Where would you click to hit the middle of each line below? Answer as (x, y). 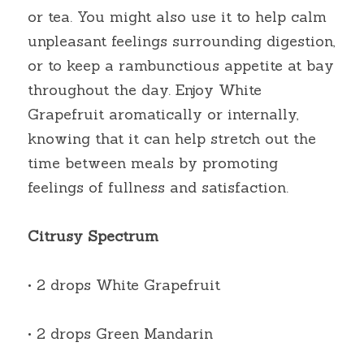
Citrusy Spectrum (93, 236)
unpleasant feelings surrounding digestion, (182, 41)
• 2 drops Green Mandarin (120, 334)
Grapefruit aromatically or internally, (163, 114)
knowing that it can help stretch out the (172, 139)
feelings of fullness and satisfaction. (158, 187)
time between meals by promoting (153, 163)
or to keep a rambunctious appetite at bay (181, 65)
